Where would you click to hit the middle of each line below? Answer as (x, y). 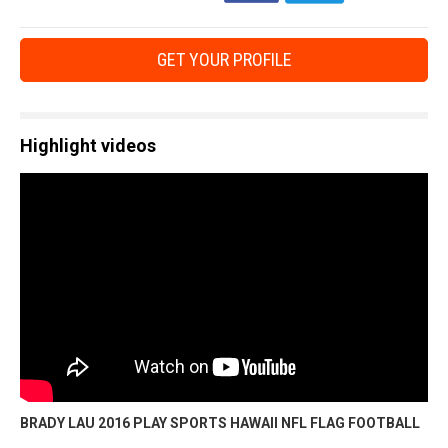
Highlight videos (88, 145)
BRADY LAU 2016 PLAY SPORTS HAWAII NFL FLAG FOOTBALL (220, 423)
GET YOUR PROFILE (224, 59)
